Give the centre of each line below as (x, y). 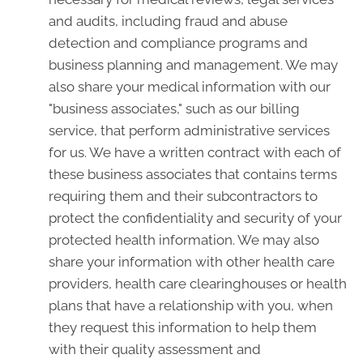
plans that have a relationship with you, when (191, 305)
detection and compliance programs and (178, 43)
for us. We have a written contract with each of (195, 152)
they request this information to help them (183, 327)
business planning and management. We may (193, 65)
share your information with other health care (192, 262)
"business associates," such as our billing (174, 109)
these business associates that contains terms (193, 174)
